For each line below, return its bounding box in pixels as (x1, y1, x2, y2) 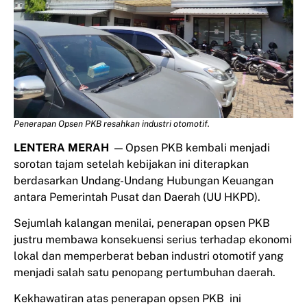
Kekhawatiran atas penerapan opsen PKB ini (14, 292, 241, 306)
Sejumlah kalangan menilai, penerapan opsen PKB (14, 216, 270, 230)
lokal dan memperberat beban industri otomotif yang (14, 249, 284, 262)
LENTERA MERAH (14, 140, 109, 154)
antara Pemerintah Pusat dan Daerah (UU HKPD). (14, 190, 260, 204)
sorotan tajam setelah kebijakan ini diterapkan (14, 157, 249, 171)
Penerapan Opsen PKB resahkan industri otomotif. (14, 119, 210, 130)
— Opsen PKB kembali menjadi (109, 140, 270, 154)
